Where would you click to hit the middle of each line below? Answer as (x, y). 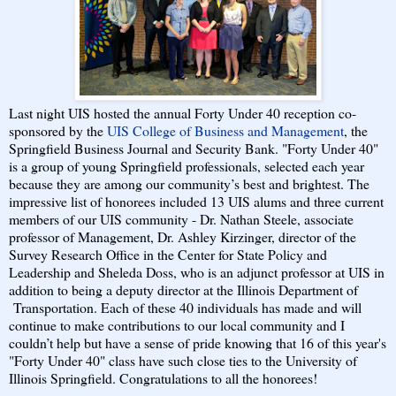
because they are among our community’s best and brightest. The (189, 183)
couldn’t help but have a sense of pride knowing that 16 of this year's (198, 343)
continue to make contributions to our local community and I (177, 325)
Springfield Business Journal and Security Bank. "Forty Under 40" (194, 148)
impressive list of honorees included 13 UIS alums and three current (196, 201)
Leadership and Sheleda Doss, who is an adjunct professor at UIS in (197, 272)
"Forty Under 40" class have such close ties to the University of (183, 360)
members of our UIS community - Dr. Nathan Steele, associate (181, 219)
